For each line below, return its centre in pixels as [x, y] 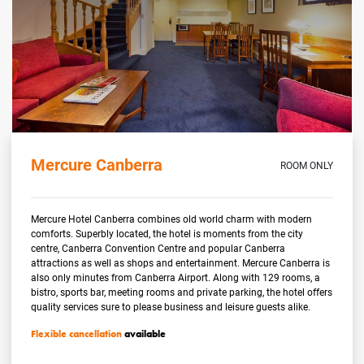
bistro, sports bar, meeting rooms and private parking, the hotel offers [182, 291]
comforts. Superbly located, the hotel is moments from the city [167, 233]
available [144, 334]
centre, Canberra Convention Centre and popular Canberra [158, 247]
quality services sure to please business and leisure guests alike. [171, 306]
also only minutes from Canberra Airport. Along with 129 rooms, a [176, 277]
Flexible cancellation [77, 334]
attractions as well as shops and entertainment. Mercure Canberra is [181, 262]
